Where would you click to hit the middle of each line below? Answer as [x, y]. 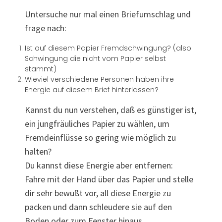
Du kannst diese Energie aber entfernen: [99, 166]
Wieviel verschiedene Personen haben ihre [99, 80]
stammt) [43, 69]
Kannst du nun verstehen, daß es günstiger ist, [111, 110]
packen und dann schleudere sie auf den [98, 207]
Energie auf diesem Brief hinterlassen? [92, 90]
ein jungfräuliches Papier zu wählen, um [97, 124]
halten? [38, 152]
